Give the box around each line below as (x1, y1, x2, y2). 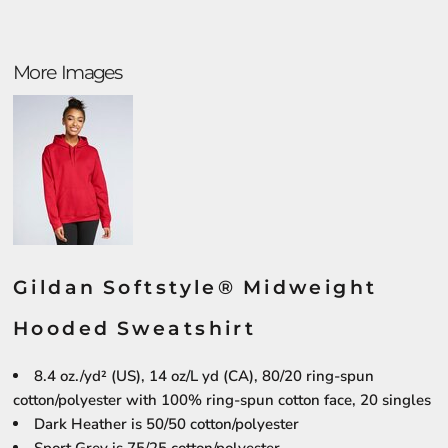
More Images (13, 61, 121, 84)
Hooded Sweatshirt (13, 317, 257, 340)
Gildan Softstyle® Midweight (13, 276, 378, 299)
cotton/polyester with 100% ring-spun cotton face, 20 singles (13, 390, 431, 410)
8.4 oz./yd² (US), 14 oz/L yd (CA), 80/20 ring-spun (34, 366, 374, 386)
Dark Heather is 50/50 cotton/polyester (34, 414, 299, 434)
